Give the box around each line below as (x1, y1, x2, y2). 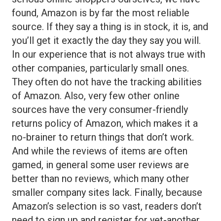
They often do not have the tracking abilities (12, 75, 202, 88)
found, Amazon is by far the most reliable (12, 6, 189, 19)
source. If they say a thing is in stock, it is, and (12, 20, 208, 33)
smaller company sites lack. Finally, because (12, 186, 202, 198)
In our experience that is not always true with (12, 48, 205, 60)
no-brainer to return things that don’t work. (12, 131, 194, 143)
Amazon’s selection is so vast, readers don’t (12, 200, 202, 212)
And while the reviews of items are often (12, 145, 187, 157)
